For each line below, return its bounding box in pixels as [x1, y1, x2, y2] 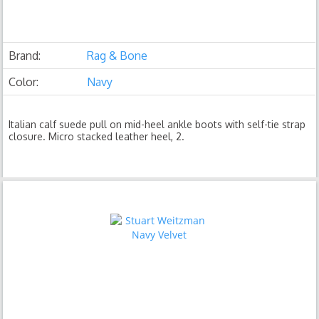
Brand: [9, 48, 41, 63]
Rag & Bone [87, 48, 148, 63]
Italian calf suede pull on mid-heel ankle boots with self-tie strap [9, 118, 306, 130]
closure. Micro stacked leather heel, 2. [9, 130, 185, 142]
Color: [9, 75, 39, 89]
